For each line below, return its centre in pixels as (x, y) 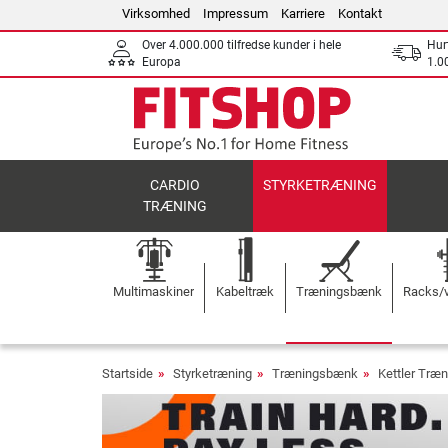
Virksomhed (156, 13)
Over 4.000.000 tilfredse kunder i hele (241, 45)
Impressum (235, 13)
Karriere (303, 13)
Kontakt (360, 13)
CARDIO (175, 185)
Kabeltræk (245, 291)
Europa (161, 62)
